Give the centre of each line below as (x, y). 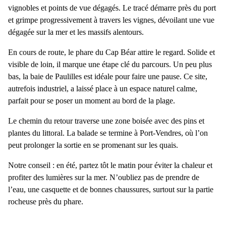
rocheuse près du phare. (46, 202)
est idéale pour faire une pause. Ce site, (145, 77)
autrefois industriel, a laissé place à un (69, 89)
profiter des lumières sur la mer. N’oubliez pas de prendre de (104, 178)
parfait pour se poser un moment (60, 101)
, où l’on (194, 133)
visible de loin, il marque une (55, 65)
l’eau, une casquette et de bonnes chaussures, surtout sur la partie (111, 190)
